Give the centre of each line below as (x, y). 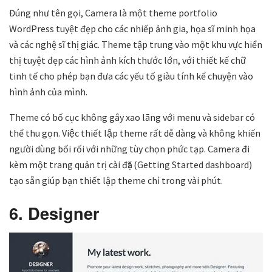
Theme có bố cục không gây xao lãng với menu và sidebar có (132, 117)
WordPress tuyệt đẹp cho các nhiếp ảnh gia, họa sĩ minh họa (132, 29)
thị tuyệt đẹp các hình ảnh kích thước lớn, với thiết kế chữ (127, 60)
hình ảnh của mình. (48, 92)
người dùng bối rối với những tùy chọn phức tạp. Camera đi (129, 149)
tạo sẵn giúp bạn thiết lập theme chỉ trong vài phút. (116, 181)
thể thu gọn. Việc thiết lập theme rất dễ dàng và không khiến (135, 133)
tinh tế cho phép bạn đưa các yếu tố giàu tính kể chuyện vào (131, 76)
